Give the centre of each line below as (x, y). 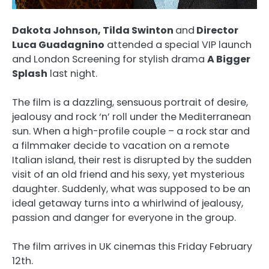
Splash (30, 74)
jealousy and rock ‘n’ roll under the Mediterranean (131, 117)
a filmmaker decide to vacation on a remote (121, 146)
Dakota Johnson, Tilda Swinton (94, 31)
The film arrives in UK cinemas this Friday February (132, 247)
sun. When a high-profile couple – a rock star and (131, 131)
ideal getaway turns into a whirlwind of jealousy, (128, 204)
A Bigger (229, 59)
